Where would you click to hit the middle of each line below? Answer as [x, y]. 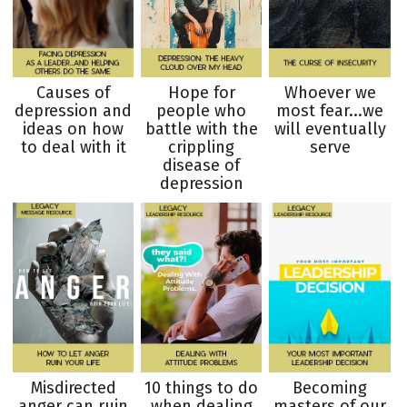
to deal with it [73, 147]
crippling [202, 147]
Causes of [74, 92]
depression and [74, 110]
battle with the [201, 129]
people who [202, 110]
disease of [202, 165]
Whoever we [330, 92]
